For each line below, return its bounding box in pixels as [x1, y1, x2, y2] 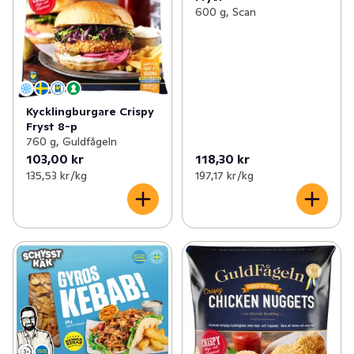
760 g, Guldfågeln [26, 134, 117, 149]
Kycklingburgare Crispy [26, 104, 154, 119]
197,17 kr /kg [194, 168, 254, 183]
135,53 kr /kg [26, 168, 87, 183]
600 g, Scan [194, 5, 256, 20]
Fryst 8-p [26, 119, 77, 134]
